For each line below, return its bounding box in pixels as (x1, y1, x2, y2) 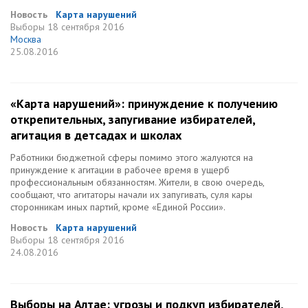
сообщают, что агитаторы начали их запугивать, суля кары (10, 188, 252, 201)
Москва (10, 33, 41, 45)
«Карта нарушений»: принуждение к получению (10, 96, 278, 111)
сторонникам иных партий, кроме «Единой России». (10, 201, 225, 213)
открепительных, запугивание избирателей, (10, 111, 255, 127)
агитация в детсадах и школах (10, 127, 181, 143)
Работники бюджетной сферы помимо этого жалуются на (10, 151, 253, 164)
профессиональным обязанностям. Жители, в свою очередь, (10, 176, 264, 188)
